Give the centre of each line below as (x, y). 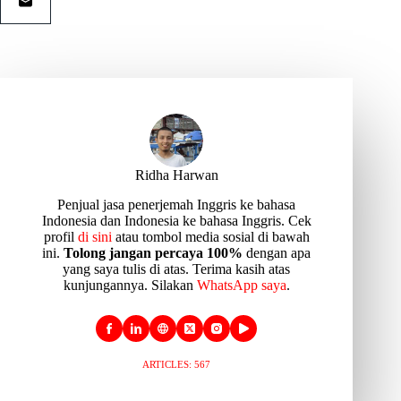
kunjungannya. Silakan (130, 286)
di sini (94, 237)
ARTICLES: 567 (177, 365)
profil (60, 237)
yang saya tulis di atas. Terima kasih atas (177, 269)
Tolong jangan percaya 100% (154, 253)
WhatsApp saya (241, 286)
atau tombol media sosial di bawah (210, 237)
